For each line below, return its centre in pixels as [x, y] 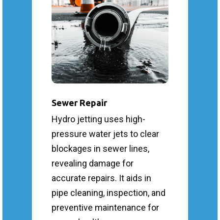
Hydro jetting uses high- [98, 119]
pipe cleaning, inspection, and [108, 192]
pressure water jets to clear [105, 134]
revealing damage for [92, 163]
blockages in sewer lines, [100, 148]
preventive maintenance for [105, 207]
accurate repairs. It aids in [101, 178]
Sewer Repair [79, 102]
